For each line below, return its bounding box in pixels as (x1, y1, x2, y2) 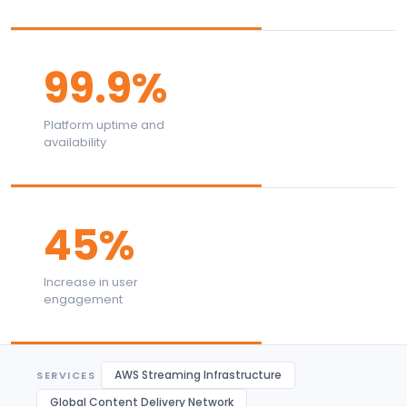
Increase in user (44, 273, 138, 291)
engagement (44, 291, 123, 308)
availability (44, 134, 106, 151)
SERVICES (36, 368, 95, 382)
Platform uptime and (44, 116, 164, 134)
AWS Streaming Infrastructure (114, 367, 282, 382)
